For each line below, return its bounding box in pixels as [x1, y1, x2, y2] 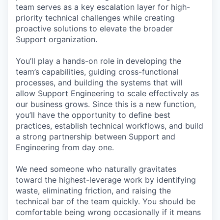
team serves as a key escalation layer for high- [16, 2, 190, 12]
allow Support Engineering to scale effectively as [16, 88, 199, 98]
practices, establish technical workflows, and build [16, 121, 203, 131]
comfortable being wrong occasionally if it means [16, 207, 201, 217]
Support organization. [16, 34, 97, 44]
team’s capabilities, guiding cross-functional [16, 67, 179, 77]
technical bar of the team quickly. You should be [16, 196, 195, 206]
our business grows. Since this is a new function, [16, 99, 196, 109]
